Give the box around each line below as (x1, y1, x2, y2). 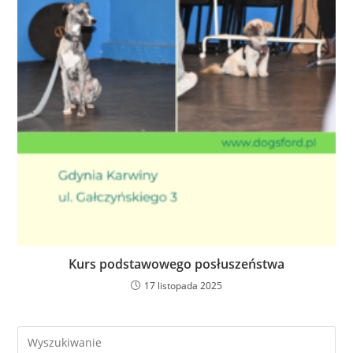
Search (17, 328, 54, 344)
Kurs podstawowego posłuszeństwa (69, 255, 284, 273)
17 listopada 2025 (144, 279, 222, 293)
